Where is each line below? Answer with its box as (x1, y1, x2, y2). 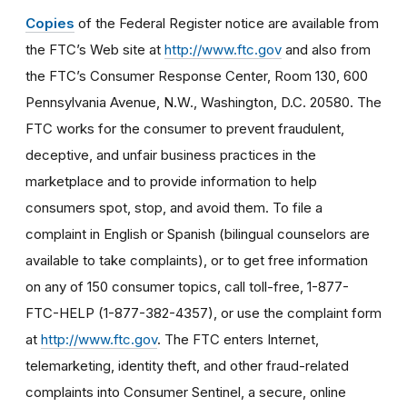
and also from (282, 40, 371, 58)
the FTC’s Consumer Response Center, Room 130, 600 (25, 66, 368, 84)
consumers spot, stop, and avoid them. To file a (25, 198, 323, 216)
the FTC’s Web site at (25, 40, 164, 58)
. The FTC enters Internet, (157, 330, 319, 348)
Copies (25, 14, 74, 32)
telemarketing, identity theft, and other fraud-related (25, 356, 349, 374)
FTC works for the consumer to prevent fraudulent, (25, 119, 344, 137)
